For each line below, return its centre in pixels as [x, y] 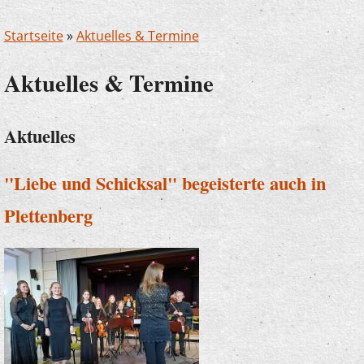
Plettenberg [48, 216]
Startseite [33, 36]
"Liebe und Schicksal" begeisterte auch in [165, 184]
